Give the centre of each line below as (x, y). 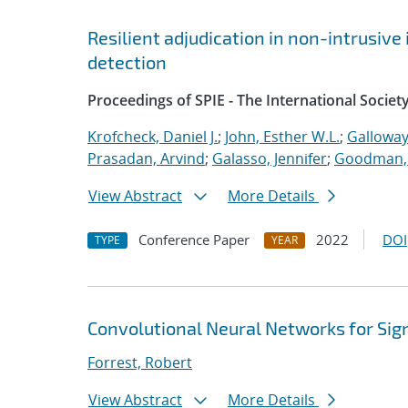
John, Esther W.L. (282, 137)
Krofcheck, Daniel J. (153, 137)
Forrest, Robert (140, 362)
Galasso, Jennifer (270, 158)
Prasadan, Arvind (146, 158)
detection (127, 62)
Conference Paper (194, 240)
